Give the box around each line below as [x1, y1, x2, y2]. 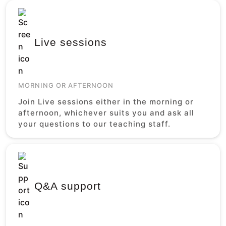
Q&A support [34, 180, 101, 192]
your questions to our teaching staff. [18, 119, 171, 129]
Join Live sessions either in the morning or [18, 96, 194, 106]
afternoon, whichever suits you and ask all [18, 107, 194, 118]
